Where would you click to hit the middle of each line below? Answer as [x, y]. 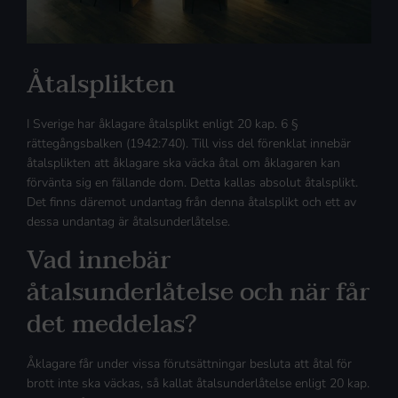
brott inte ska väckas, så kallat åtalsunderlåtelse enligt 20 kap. [198, 384]
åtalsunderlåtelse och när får [198, 293]
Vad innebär [99, 261]
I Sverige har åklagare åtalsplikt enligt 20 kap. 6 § [162, 123]
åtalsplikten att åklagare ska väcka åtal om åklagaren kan [183, 163]
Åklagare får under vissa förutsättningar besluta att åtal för [189, 364]
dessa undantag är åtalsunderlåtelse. [128, 221]
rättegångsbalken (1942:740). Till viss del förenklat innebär [189, 143]
